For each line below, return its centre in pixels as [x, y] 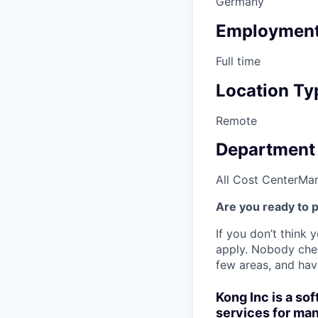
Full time [238, 61]
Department [265, 150]
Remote [236, 120]
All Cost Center [257, 180]
